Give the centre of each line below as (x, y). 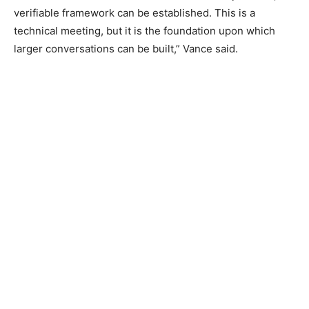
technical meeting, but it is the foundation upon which (144, 31)
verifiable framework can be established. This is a (134, 13)
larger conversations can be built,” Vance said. (126, 49)
